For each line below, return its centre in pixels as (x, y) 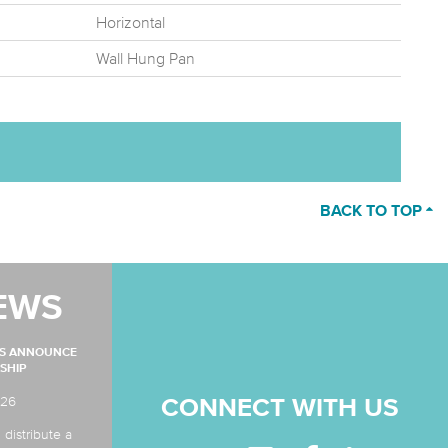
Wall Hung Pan (145, 58)
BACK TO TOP (373, 212)
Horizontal (130, 22)
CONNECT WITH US (280, 409)
